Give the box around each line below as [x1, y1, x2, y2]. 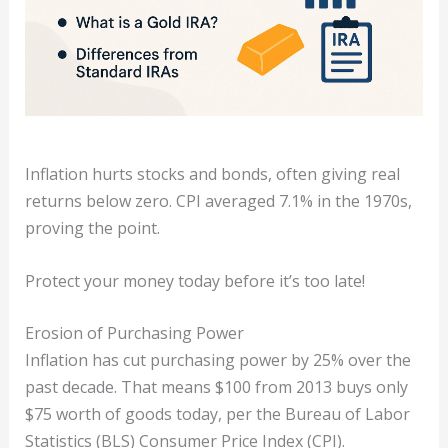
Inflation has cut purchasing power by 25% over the [24, 349, 411, 372]
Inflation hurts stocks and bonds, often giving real [24, 163, 400, 186]
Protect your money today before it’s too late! [24, 269, 365, 292]
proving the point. [24, 217, 160, 240]
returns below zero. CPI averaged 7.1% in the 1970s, [24, 190, 412, 213]
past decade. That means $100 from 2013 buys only [24, 376, 408, 399]
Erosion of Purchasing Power [24, 322, 244, 345]
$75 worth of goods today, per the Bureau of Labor [24, 403, 410, 426]
